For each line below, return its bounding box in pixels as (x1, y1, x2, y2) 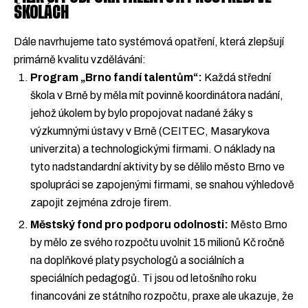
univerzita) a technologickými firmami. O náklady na (30, 142, 275, 155)
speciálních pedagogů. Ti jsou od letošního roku (30, 272, 256, 285)
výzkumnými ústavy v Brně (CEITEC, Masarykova (30, 124, 269, 137)
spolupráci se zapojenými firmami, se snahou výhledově (30, 178, 294, 190)
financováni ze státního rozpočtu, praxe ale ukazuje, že (30, 290, 294, 302)
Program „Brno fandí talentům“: (30, 71, 202, 83)
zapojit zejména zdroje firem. (30, 196, 172, 208)
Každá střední (202, 71, 271, 83)
